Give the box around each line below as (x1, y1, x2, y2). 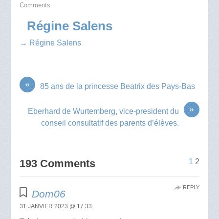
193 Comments (19, 157, 95, 170)
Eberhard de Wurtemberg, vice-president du (28, 107, 179, 116)
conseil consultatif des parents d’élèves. (41, 119, 179, 128)
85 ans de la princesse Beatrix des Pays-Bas (40, 82, 195, 91)
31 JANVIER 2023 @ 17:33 (19, 203, 92, 210)
